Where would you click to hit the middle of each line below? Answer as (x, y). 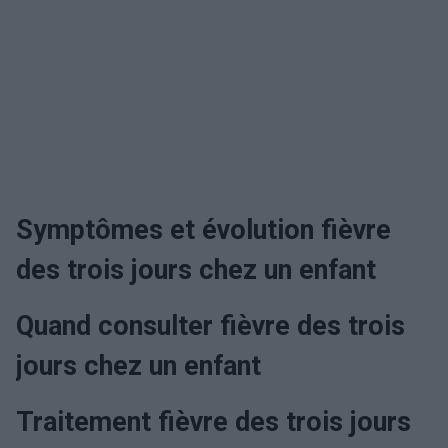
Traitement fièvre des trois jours (213, 422)
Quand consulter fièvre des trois (210, 326)
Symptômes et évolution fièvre (203, 230)
